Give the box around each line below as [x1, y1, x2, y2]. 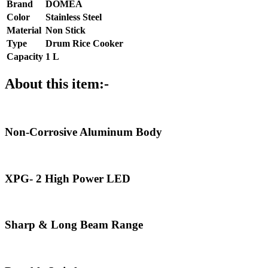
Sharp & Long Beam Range [5, 218, 143, 232]
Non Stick [45, 25, 86, 35]
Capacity [7, 51, 43, 62]
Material [7, 25, 41, 35]
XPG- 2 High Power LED [5, 172, 130, 185]
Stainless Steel [45, 11, 102, 22]
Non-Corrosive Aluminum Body [5, 126, 162, 139]
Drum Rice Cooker [45, 38, 123, 48]
